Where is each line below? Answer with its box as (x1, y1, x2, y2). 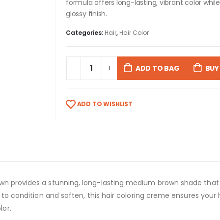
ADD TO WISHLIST (77, 99, 133, 108)
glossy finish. (66, 8, 108, 19)
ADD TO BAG (135, 63, 180, 73)
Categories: (66, 28, 105, 37)
